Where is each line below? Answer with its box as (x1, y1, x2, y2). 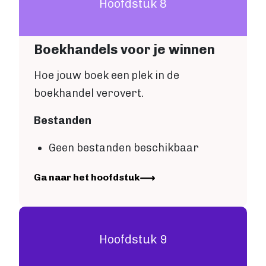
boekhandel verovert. (34, 87, 144, 100)
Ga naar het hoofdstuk (34, 172, 140, 183)
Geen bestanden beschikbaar (49, 141, 199, 155)
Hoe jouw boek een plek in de (34, 69, 179, 83)
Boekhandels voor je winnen (34, 42, 215, 58)
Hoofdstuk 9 (99, 232, 167, 247)
